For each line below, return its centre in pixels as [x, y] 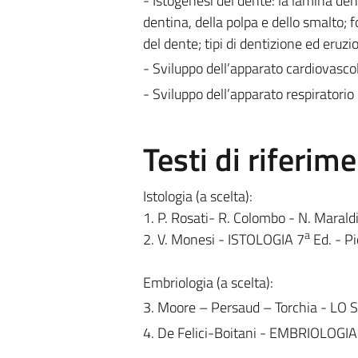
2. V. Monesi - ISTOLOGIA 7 [223, 239]
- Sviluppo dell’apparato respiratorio [248, 93]
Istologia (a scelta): [197, 196]
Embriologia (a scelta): [208, 282]
